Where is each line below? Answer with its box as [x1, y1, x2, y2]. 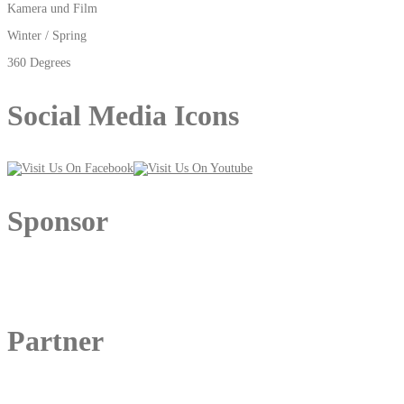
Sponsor [7, 204, 108, 237]
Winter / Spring [7, 28, 87, 42]
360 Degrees [7, 55, 70, 69]
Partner [7, 324, 104, 357]
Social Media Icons [7, 98, 239, 132]
